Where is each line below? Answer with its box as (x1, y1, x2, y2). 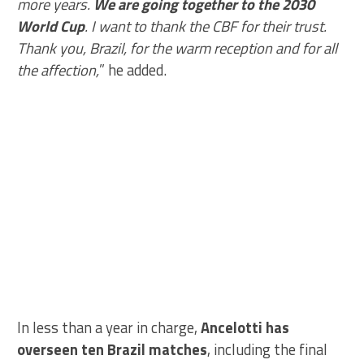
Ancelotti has (201, 315, 290, 339)
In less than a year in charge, (17, 315, 201, 339)
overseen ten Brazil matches (17, 337, 208, 361)
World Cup (17, 14, 85, 37)
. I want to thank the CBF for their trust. (84, 14, 327, 37)
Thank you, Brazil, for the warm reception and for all (17, 36, 338, 59)
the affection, (17, 58, 100, 81)
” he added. (99, 58, 167, 81)
